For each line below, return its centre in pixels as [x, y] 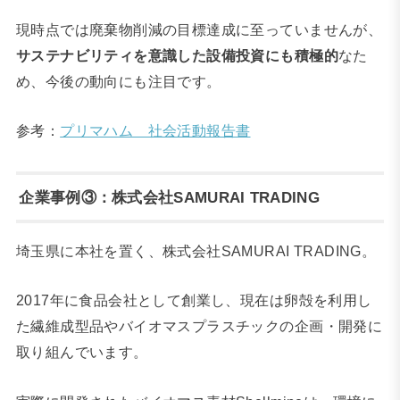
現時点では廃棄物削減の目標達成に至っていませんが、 [199, 29]
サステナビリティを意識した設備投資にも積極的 [177, 55]
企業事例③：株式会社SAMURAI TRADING [169, 197]
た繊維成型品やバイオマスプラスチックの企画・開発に [199, 326]
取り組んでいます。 [82, 352]
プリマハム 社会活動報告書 [155, 131]
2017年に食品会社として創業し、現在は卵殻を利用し [194, 300]
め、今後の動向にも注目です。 [118, 81]
